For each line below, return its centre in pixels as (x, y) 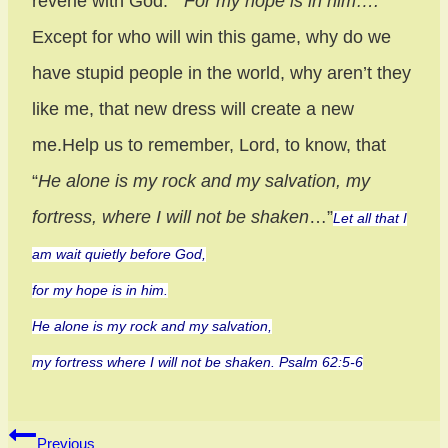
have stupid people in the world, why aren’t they (221, 73)
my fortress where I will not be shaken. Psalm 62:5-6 (197, 363)
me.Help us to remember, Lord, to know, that (209, 145)
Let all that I (370, 219)
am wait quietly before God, (119, 255)
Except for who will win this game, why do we (211, 37)
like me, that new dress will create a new (193, 109)
